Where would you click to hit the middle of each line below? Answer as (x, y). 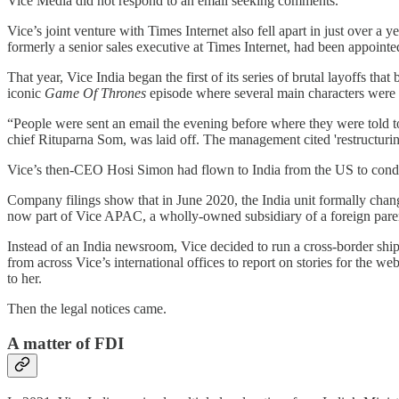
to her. (26, 279)
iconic (26, 94)
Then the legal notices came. (87, 309)
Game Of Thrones (97, 94)
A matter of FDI (65, 344)
